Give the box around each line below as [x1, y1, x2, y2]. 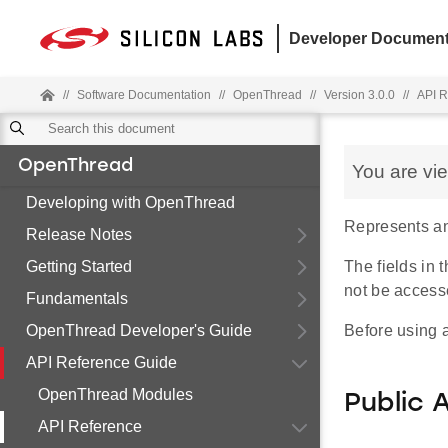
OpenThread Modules [38, 386, 193, 403]
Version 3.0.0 [324, 88, 395, 102]
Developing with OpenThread [26, 194, 235, 211]
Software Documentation [77, 88, 211, 102]
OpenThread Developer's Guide [26, 322, 252, 339]
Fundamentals [26, 290, 128, 307]
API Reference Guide [26, 354, 177, 371]
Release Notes [26, 226, 132, 243]
